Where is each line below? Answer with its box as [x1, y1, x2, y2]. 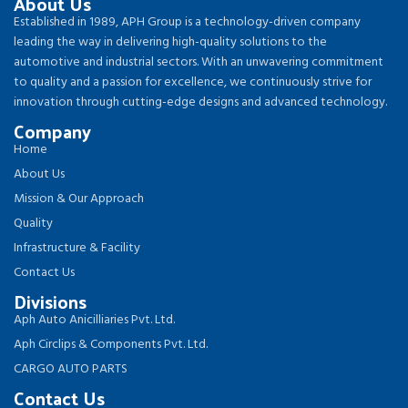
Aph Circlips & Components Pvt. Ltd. [14, 334, 208, 356]
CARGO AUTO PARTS [14, 359, 127, 381]
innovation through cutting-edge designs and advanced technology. [14, 92, 387, 114]
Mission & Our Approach [14, 189, 144, 210]
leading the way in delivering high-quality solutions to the [14, 32, 327, 54]
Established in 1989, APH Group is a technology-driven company [14, 12, 361, 34]
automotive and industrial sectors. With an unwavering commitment [14, 52, 383, 74]
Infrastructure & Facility [14, 238, 140, 260]
